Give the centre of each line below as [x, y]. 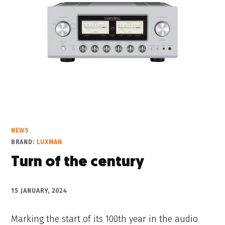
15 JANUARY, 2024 [39, 191]
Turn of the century [78, 163]
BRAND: [24, 142]
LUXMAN [50, 142]
